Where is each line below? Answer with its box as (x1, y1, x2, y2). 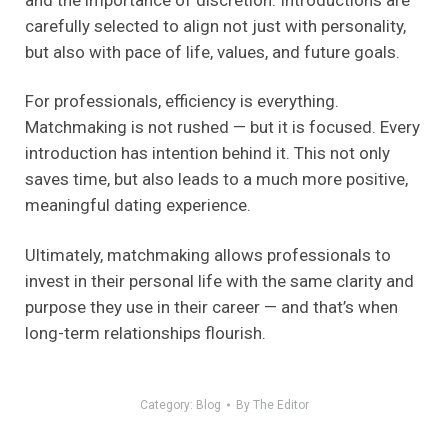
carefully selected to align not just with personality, (25, 15, 406, 36)
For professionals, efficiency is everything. (25, 91, 339, 112)
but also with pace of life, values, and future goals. (25, 41, 400, 62)
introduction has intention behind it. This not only (25, 143, 390, 164)
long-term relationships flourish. (25, 323, 266, 344)
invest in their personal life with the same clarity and (25, 271, 414, 292)
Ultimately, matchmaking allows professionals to (25, 245, 391, 266)
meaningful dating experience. (25, 195, 251, 216)
